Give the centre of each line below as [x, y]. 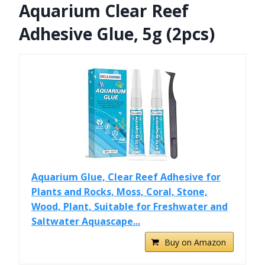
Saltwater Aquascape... [86, 222]
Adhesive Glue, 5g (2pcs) [117, 34]
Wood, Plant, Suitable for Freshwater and [130, 207]
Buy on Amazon [195, 243]
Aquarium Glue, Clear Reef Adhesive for [126, 177]
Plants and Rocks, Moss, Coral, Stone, [119, 192]
